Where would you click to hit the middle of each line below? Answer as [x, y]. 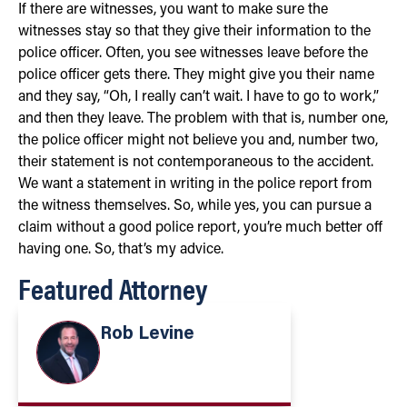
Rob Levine [147, 334]
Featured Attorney [113, 287]
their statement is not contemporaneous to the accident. [196, 162]
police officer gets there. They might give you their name [196, 75]
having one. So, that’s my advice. [121, 249]
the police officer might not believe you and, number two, [198, 140]
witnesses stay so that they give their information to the [194, 31]
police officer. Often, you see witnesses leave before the [193, 53]
